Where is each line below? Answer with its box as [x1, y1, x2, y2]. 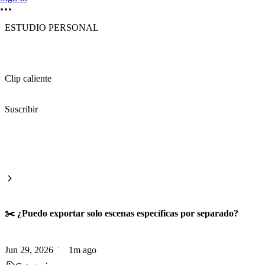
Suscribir [5, 104, 38, 114]
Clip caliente [5, 73, 51, 83]
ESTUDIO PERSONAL [5, 22, 99, 33]
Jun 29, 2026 [5, 244, 53, 255]
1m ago [69, 244, 96, 255]
